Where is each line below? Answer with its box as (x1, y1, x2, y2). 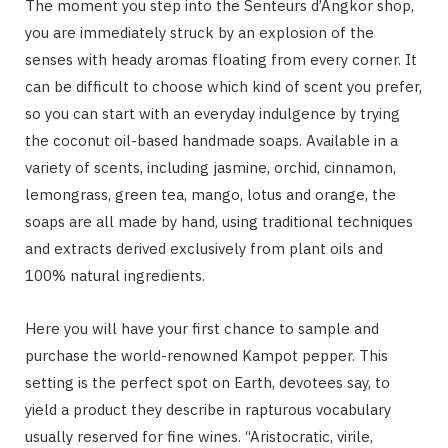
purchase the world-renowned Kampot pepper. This (25, 345, 388, 365)
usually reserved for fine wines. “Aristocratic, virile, (25, 426, 373, 446)
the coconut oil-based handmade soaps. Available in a (25, 130, 398, 150)
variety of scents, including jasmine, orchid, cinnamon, (25, 157, 396, 177)
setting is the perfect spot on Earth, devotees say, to (25, 372, 390, 392)
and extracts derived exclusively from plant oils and (25, 238, 383, 258)
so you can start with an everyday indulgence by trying (25, 103, 400, 123)
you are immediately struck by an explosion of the (25, 22, 374, 42)
